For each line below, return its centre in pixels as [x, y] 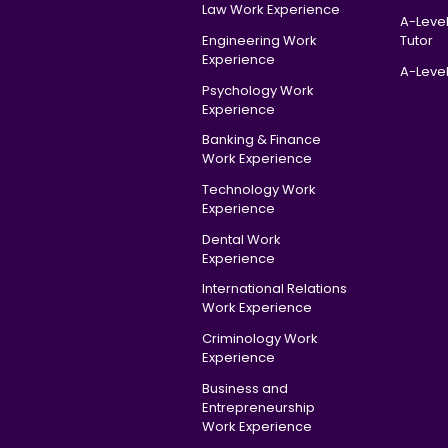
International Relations [274, 289]
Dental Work [241, 239]
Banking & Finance [261, 140]
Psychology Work [257, 90]
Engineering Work [259, 40]
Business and [244, 388]
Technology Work [258, 189]
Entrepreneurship [258, 407]
